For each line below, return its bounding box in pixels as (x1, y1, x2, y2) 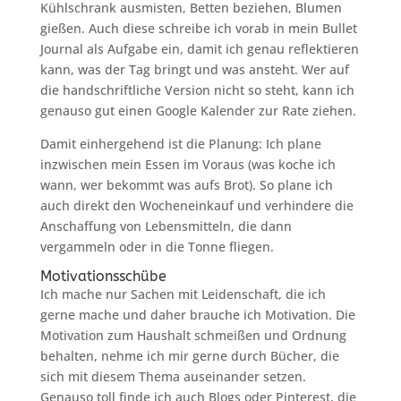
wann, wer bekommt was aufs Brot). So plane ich (39, 176, 333, 193)
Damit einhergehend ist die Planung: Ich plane (39, 135, 321, 152)
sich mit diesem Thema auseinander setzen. (39, 368, 306, 385)
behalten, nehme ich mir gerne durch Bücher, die (39, 347, 339, 364)
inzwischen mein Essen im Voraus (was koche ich (39, 156, 336, 173)
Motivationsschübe (39, 268, 166, 285)
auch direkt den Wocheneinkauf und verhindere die (39, 197, 354, 214)
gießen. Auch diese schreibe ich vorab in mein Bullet (39, 20, 357, 37)
